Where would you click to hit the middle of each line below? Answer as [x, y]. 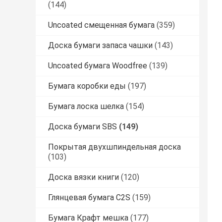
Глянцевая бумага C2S [89, 198]
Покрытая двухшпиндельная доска [114, 147]
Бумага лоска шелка [86, 107]
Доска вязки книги [83, 177]
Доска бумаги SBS [83, 127]
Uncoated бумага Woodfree [98, 66]
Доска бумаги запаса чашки [100, 46]
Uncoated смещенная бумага [101, 25]
